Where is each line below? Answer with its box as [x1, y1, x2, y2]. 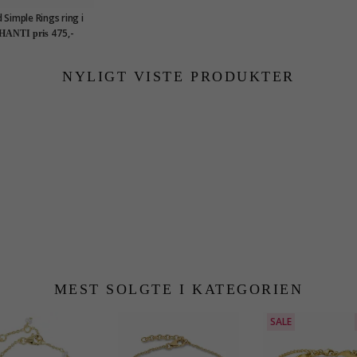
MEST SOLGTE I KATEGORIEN [53, 281, 304, 298]
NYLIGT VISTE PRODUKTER [62, 69, 295, 85]
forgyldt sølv [5, 24, 61, 38]
